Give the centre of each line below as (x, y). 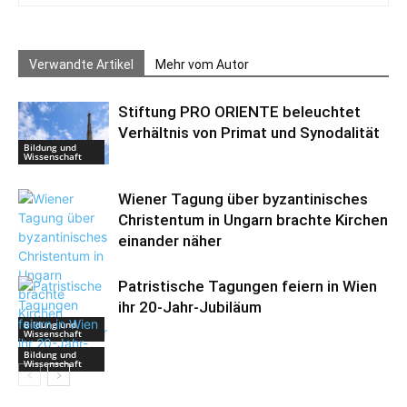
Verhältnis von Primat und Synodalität (249, 133)
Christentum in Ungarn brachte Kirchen (253, 220)
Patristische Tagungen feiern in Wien (248, 286)
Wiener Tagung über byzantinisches (243, 199)
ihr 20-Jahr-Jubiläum (190, 307)
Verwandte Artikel (81, 65)
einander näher (170, 241)
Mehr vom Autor (202, 65)
